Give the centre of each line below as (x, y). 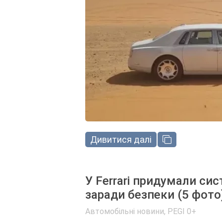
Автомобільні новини (125, 211)
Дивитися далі (121, 139)
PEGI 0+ (182, 211)
